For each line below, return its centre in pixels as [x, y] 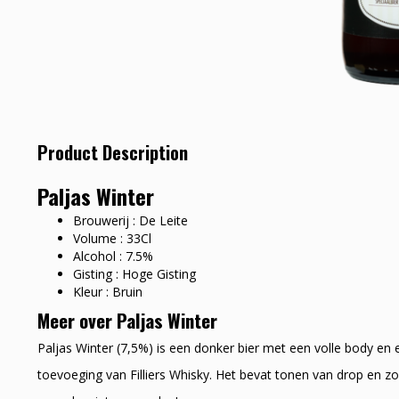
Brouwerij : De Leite [130, 220]
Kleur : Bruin [108, 291]
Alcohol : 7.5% [113, 256]
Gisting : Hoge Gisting [134, 273]
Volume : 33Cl [112, 238]
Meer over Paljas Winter [127, 320]
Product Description [113, 152]
